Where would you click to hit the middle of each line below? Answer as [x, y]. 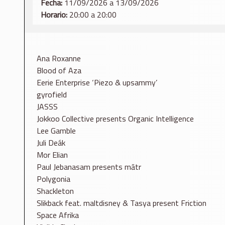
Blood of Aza [59, 71]
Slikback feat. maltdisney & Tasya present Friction [122, 203]
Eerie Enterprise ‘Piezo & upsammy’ [97, 83]
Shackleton [55, 191]
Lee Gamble [56, 131]
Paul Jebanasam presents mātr [89, 167]
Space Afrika [58, 215]
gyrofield [52, 95]
